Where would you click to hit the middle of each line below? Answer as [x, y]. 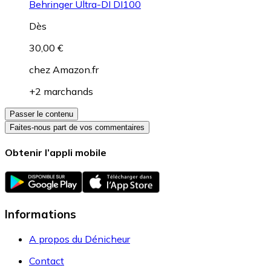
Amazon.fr [76, 69]
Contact [47, 260]
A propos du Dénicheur [80, 239]
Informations [41, 214]
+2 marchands [61, 91]
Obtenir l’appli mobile [56, 152]
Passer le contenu [41, 114]
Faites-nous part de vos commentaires [77, 127]
